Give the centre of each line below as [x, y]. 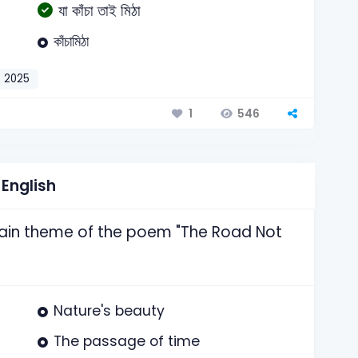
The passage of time [126, 342]
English [29, 185]
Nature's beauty [109, 310]
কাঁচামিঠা [71, 41]
